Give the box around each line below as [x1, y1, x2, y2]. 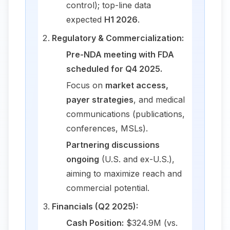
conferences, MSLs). [66, 123, 148, 133]
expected [66, 14, 102, 25]
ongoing [66, 154, 99, 164]
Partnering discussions [66, 139, 160, 150]
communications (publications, [66, 108, 185, 119]
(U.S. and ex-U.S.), [101, 154, 175, 164]
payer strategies [66, 94, 133, 105]
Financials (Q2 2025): [52, 201, 139, 212]
